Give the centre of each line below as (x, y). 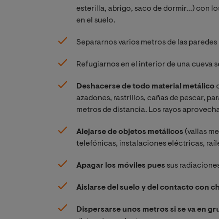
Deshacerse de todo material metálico (145, 86)
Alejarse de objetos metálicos (130, 132)
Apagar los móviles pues (121, 165)
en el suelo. (96, 20)
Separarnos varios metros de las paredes (147, 42)
